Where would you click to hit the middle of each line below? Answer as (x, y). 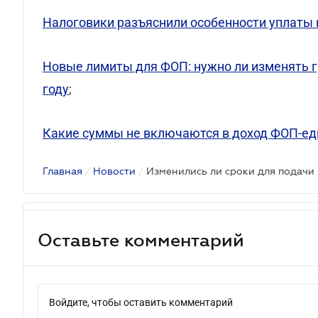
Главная (62, 171)
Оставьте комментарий (141, 240)
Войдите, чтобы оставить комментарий (141, 302)
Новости (114, 171)
